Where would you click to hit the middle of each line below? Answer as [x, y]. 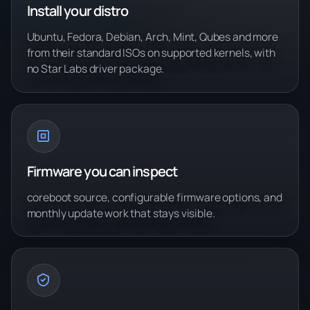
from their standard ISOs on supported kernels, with [151, 53]
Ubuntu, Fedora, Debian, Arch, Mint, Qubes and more [152, 37]
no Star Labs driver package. [95, 69]
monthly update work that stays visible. [121, 213]
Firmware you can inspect [102, 171]
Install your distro [77, 11]
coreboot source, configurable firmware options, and [154, 197]
